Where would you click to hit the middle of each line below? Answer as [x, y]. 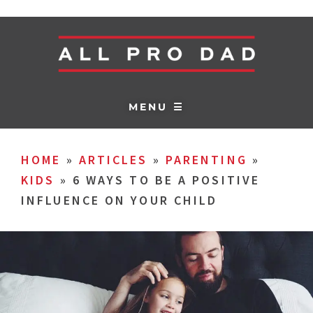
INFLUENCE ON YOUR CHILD [119, 200]
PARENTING [206, 160]
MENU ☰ [156, 107]
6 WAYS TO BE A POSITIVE [166, 180]
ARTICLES [113, 160]
